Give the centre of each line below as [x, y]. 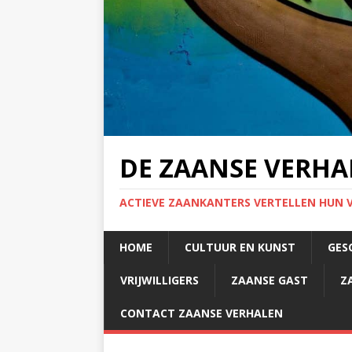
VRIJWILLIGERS [159, 280]
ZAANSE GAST [269, 280]
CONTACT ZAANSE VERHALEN [202, 313]
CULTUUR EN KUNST [240, 247]
